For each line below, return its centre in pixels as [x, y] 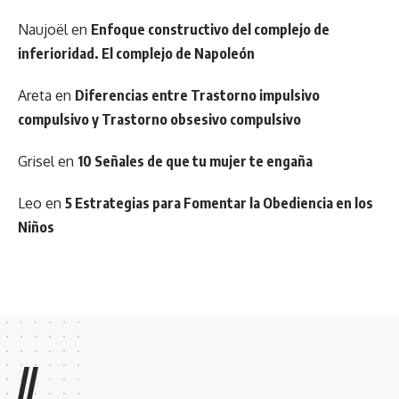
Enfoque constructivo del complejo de [210, 30]
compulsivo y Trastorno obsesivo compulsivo [159, 120]
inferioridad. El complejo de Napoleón [136, 54]
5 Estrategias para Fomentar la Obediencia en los [219, 204]
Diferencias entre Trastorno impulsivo [197, 96]
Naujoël [43, 30]
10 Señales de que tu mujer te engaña [195, 162]
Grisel [36, 162]
